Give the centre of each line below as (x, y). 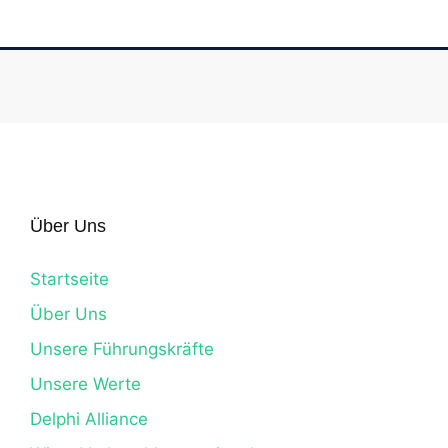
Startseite (69, 279)
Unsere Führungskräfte (122, 349)
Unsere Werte (85, 384)
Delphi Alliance (89, 419)
